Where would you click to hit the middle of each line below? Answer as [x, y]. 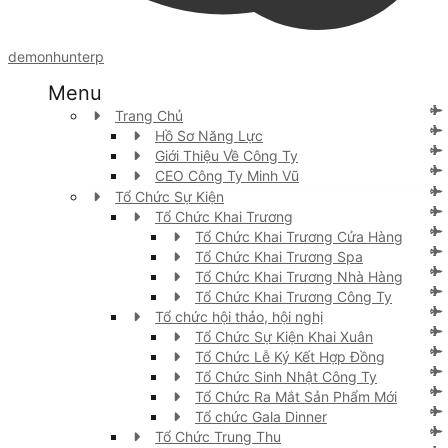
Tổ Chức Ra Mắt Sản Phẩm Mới [296, 396]
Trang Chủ [149, 115]
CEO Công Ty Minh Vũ [227, 175]
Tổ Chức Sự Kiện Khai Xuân [284, 336]
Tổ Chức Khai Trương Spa [279, 256]
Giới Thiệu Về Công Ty [226, 155]
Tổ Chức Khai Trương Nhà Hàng [299, 276]
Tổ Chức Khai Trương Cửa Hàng [299, 236]
